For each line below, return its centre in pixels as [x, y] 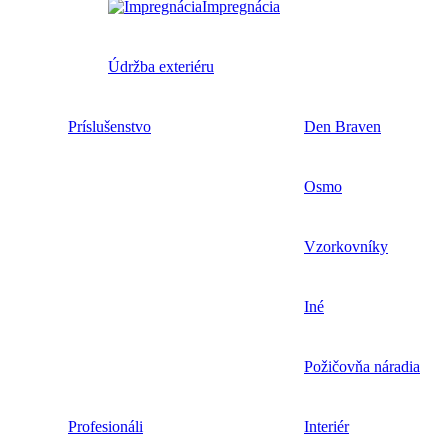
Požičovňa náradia [362, 367]
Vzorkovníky [346, 247]
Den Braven [342, 127]
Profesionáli [105, 427]
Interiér [326, 427]
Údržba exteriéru [161, 67]
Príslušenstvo [109, 127]
